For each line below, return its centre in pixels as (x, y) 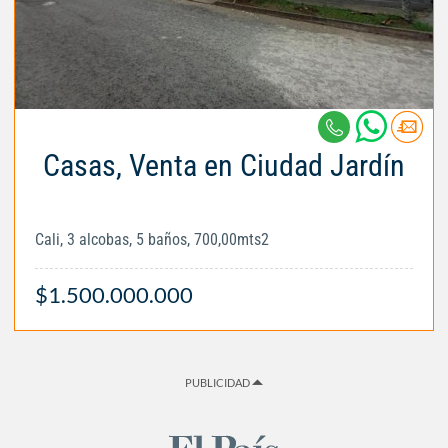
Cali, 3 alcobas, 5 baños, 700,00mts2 (152, 240)
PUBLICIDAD (218, 383)
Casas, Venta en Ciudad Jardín (224, 166)
